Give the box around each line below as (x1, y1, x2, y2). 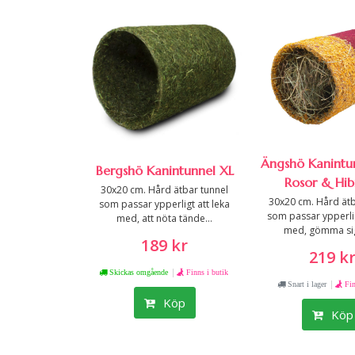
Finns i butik (186, 268, 229, 277)
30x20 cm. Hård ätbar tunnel (101, 183, 229, 197)
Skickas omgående (107, 268, 169, 277)
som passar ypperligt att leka (99, 197, 231, 212)
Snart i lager (284, 280, 326, 288)
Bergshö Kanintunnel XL (95, 162, 234, 179)
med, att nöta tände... (116, 212, 213, 226)
